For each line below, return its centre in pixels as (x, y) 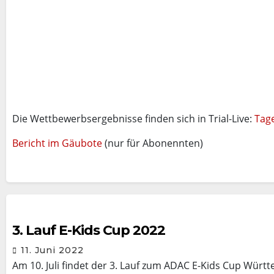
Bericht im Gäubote (57, 143)
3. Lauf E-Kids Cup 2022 (89, 230)
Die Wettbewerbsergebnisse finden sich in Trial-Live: (133, 119)
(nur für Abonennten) (153, 143)
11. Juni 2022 (52, 250)
